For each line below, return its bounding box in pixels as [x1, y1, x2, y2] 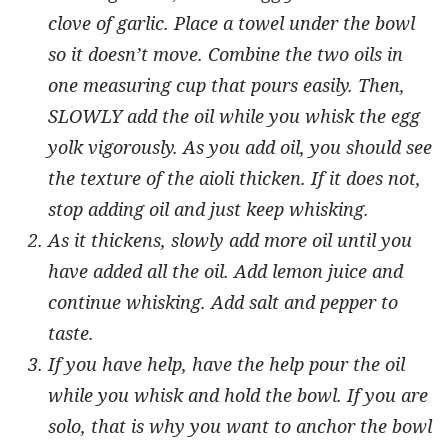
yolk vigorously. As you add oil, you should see [48, 134, 432, 159]
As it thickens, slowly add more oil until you [48, 227, 412, 252]
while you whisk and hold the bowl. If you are [48, 382, 428, 407]
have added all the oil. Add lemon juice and [48, 258, 403, 283]
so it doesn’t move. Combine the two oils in [48, 41, 403, 66]
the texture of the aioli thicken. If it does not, [48, 165, 421, 190]
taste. [48, 320, 94, 345]
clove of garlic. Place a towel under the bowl [48, 10, 415, 35]
